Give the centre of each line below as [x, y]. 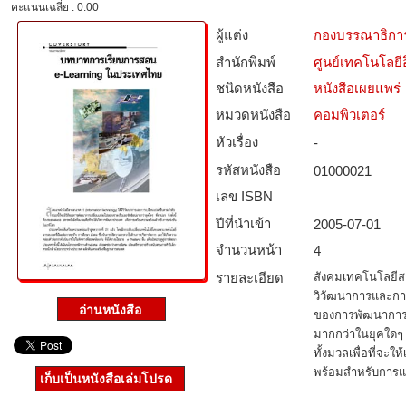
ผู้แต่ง [232, 35]
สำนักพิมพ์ [246, 62]
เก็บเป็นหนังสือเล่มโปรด [106, 379]
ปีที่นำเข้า [243, 223]
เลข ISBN [244, 196]
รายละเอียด [250, 278]
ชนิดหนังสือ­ [250, 88]
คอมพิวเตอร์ [349, 115]
